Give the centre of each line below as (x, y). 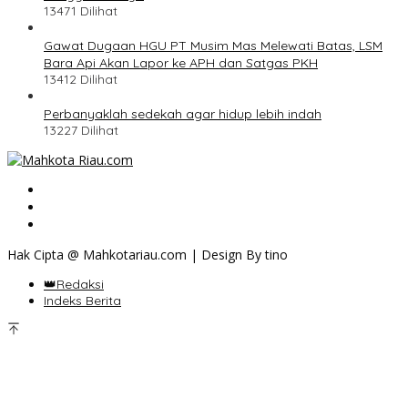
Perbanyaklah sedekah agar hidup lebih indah (183, 114)
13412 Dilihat (81, 80)
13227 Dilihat (81, 131)
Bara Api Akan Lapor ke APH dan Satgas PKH (181, 63)
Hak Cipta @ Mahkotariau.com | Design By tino (148, 255)
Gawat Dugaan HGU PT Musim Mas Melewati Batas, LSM (213, 46)
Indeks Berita (82, 301)
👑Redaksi (74, 285)
